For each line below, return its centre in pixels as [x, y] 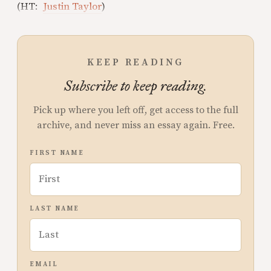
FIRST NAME [57, 153]
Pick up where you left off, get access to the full [135, 110]
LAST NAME [55, 209]
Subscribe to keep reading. [135, 86]
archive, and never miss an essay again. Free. [135, 125]
